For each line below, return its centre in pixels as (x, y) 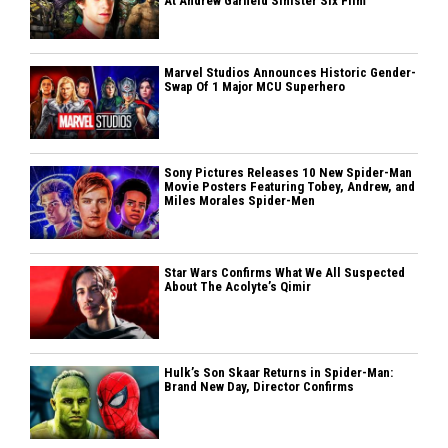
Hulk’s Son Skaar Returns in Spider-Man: (279, 373)
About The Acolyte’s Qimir (238, 287)
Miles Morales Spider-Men (240, 201)
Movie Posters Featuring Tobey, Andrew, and (290, 187)
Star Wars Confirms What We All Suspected (285, 273)
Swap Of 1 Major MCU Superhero (255, 87)
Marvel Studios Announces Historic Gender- (290, 73)
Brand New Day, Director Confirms (259, 387)
